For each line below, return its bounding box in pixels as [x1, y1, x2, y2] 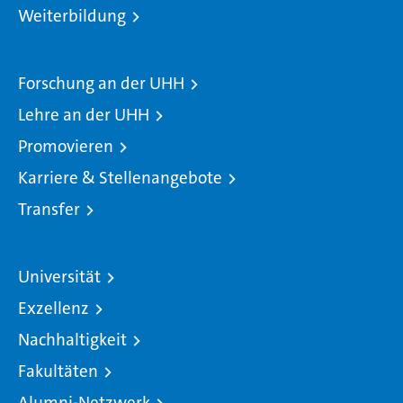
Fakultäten [18, 360, 98, 383]
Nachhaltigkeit [18, 328, 127, 352]
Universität [18, 265, 101, 289]
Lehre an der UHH [18, 103, 149, 127]
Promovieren [18, 135, 113, 158]
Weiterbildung [18, 4, 126, 28]
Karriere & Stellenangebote [18, 166, 222, 190]
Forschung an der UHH [18, 72, 184, 95]
